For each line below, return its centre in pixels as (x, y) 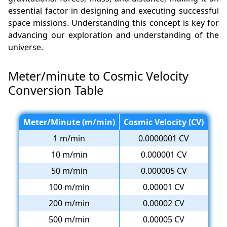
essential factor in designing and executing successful (113, 11)
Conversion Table (56, 90)
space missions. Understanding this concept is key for (113, 23)
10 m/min (69, 155)
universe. (26, 47)
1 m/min (69, 139)
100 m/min (69, 187)
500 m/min (69, 220)
